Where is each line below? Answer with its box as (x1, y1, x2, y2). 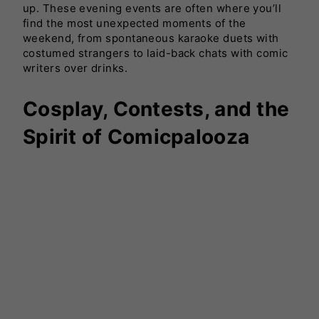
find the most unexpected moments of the (23, 16, 246, 30)
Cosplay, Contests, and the (23, 96, 290, 121)
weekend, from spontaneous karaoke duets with (23, 31, 279, 45)
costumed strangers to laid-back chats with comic (23, 46, 288, 60)
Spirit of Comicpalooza (23, 124, 250, 149)
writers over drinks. (23, 61, 127, 75)
